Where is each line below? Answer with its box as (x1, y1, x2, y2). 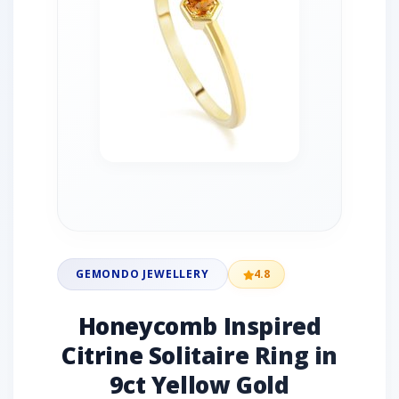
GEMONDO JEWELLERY (76, 266, 209, 281)
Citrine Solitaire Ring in (61, 339, 338, 371)
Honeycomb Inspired (77, 310, 322, 342)
